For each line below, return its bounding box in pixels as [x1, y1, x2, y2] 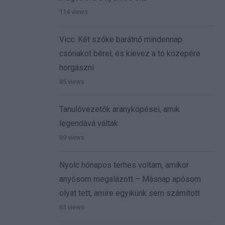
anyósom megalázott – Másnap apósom [59, 174, 201, 184]
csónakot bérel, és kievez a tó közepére [59, 49, 200, 59]
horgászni [59, 63, 94, 73]
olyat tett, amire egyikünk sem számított [59, 188, 200, 198]
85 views [59, 78, 84, 86]
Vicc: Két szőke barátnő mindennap [59, 35, 182, 45]
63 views [59, 203, 84, 211]
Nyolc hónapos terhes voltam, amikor [59, 160, 189, 170]
